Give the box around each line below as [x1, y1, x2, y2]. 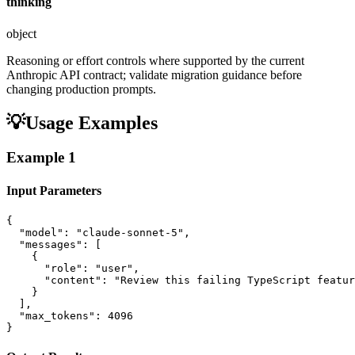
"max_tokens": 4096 [6, 309, 133, 322]
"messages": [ [6, 238, 101, 250]
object [6, 26, 36, 40]
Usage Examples [25, 112, 158, 133]
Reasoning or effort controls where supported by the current [6, 53, 304, 67]
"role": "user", [6, 261, 139, 274]
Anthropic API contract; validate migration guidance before [6, 67, 302, 82]
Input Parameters [6, 183, 101, 197]
